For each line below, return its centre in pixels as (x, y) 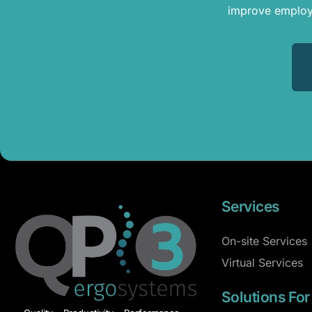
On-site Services (265, 241)
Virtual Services (263, 263)
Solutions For (266, 297)
